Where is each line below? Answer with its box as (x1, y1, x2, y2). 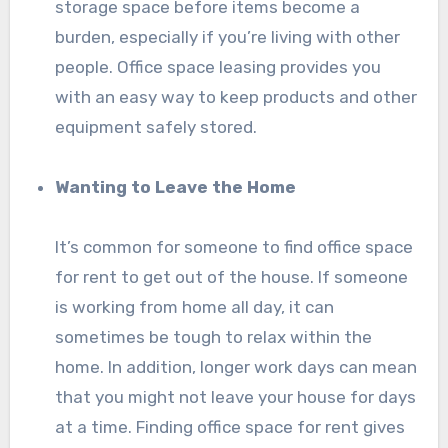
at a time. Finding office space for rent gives (55, 417, 406, 438)
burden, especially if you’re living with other (55, 27, 401, 48)
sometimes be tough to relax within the (55, 327, 373, 348)
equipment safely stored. (55, 117, 258, 138)
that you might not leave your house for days (55, 387, 417, 408)
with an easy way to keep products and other (55, 87, 418, 108)
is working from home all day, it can (55, 297, 335, 318)
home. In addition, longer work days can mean (55, 357, 418, 378)
